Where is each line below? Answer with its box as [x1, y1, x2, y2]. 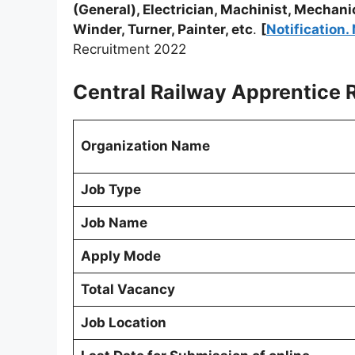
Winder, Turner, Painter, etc [73, 21, 253, 38]
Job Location [80, 314, 166, 330]
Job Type [80, 181, 141, 197]
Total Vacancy [80, 281, 175, 297]
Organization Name [80, 137, 210, 154]
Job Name [80, 214, 147, 231]
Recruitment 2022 [73, 41, 186, 58]
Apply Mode [80, 247, 161, 264]
